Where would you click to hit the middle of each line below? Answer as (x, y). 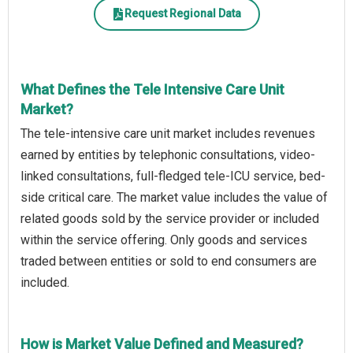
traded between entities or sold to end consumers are (169, 261)
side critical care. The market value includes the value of (174, 197)
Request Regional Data (183, 14)
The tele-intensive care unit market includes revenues (168, 133)
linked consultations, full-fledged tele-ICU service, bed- (173, 176)
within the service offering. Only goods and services (164, 240)
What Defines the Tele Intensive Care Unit (152, 89)
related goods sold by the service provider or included (170, 218)
